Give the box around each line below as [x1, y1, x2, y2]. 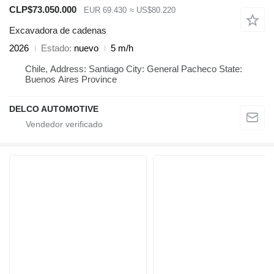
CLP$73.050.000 [9, 4, 76, 15]
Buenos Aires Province [25, 74, 117, 85]
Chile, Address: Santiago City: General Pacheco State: [25, 64, 242, 75]
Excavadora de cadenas [9, 25, 106, 36]
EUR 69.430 [84, 5, 127, 15]
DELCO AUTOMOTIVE [9, 104, 98, 114]
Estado [41, 43, 69, 54]
